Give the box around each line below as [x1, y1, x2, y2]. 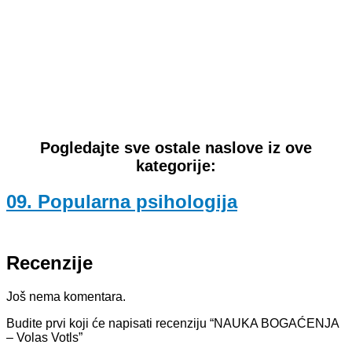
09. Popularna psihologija [6, 191, 237, 213]
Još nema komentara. [6, 290, 126, 304]
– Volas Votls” [6, 331, 82, 345]
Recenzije [6, 252, 93, 274]
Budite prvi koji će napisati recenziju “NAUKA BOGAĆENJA [6, 317, 339, 331]
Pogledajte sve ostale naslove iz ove [40, 139, 312, 157]
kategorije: [136, 157, 216, 175]
